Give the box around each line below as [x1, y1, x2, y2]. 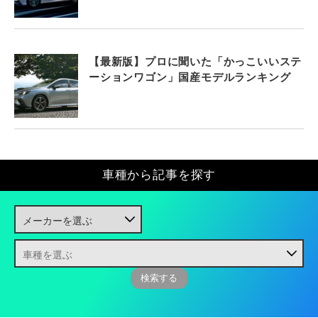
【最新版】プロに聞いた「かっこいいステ [89, 55, 302, 67]
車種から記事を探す [102, 168, 216, 182]
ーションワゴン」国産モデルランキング [89, 70, 291, 83]
